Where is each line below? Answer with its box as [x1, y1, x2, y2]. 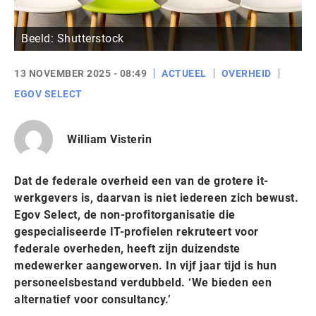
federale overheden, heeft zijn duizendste [14, 242, 241, 255]
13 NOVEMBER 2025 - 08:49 [14, 68, 147, 79]
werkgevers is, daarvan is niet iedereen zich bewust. [14, 191, 298, 205]
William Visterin [67, 132, 152, 146]
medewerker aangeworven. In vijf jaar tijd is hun [14, 259, 276, 272]
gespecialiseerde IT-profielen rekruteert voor [14, 225, 259, 238]
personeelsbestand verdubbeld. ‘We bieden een [14, 276, 272, 289]
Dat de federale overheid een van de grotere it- [14, 174, 269, 188]
